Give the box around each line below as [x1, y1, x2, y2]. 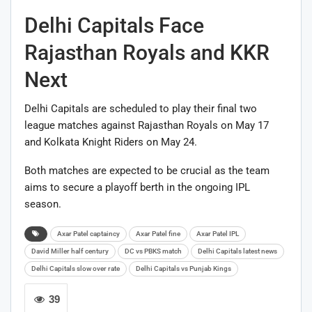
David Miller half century [31, 247, 109, 255]
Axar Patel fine [136, 229, 180, 237]
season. [24, 197, 61, 210]
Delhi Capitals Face [24, 13, 204, 38]
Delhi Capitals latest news [198, 247, 277, 255]
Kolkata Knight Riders [44, 135, 143, 148]
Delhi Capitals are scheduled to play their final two [24, 102, 257, 115]
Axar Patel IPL [196, 229, 239, 237]
